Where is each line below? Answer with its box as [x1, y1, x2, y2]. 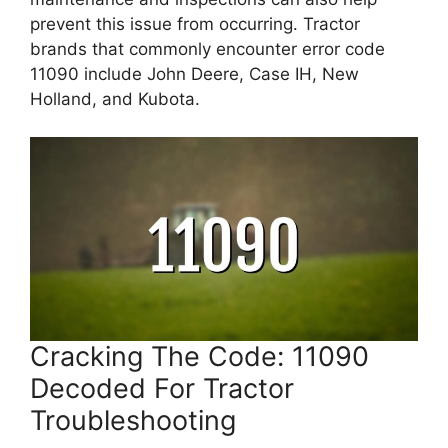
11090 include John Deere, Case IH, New [30, 63, 359, 84]
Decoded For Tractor [30, 372, 294, 405]
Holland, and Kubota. [30, 88, 200, 109]
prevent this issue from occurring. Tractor [30, 13, 360, 34]
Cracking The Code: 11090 [30, 340, 369, 373]
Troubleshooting [30, 404, 236, 437]
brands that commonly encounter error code [30, 38, 385, 59]
